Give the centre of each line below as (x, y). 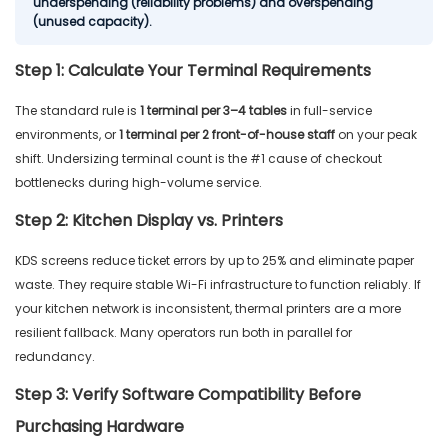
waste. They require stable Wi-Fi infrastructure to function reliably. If (218, 285)
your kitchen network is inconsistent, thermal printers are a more (208, 309)
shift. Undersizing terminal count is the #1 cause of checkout (198, 159)
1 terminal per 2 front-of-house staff (227, 135)
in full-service (329, 111)
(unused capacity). (92, 22)
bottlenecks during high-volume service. (138, 183)
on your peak (376, 135)
